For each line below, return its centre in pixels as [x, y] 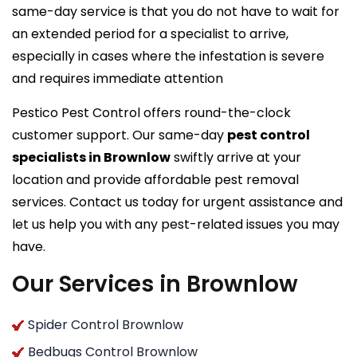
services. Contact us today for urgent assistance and [177, 202]
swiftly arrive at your [236, 157]
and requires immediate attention [118, 78]
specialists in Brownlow [91, 157]
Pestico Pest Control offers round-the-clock [151, 112]
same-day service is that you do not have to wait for [176, 11]
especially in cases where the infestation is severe [168, 56]
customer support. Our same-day [120, 135]
